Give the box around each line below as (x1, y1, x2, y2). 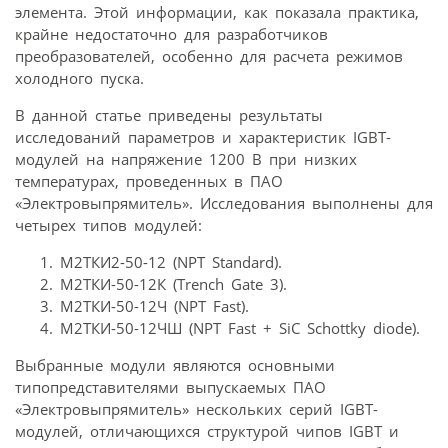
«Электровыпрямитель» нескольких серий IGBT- (15, 398, 378, 419)
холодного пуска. (15, 67, 144, 88)
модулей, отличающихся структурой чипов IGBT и (15, 420, 399, 441)
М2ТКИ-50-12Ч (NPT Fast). (60, 295, 249, 316)
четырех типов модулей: (15, 214, 202, 235)
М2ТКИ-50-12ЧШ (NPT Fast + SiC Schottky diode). (60, 317, 420, 338)
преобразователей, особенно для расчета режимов (15, 45, 403, 66)
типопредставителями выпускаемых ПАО (15, 376, 326, 397)
